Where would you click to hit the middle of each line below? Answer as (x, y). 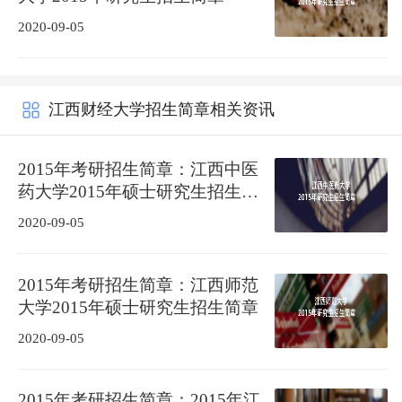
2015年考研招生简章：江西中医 (138, 169)
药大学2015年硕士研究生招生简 (138, 191)
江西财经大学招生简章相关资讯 (161, 110)
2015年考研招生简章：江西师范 (138, 284)
